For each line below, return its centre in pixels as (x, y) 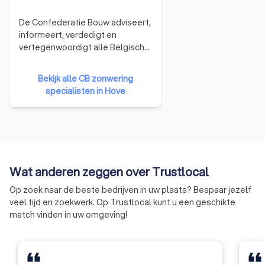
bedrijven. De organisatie (68, 85)
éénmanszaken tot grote (69, 72)
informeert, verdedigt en (68, 35)
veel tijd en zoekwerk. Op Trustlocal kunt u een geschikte (122, 202)
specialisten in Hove (85, 91)
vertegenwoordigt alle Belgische (84, 48)
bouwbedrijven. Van (58, 60)
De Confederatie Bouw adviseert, (85, 23)
